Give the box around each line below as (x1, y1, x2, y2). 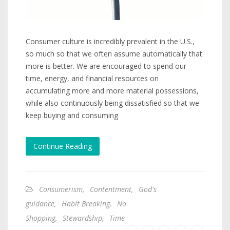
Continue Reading (33, 141, 92, 151)
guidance (26, 199, 54, 209)
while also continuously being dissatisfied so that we (26, 98, 199, 108)
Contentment (90, 184, 131, 195)
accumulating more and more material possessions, (26, 86, 199, 96)
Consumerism (39, 184, 83, 195)
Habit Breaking (62, 199, 110, 209)
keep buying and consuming (26, 110, 118, 121)
